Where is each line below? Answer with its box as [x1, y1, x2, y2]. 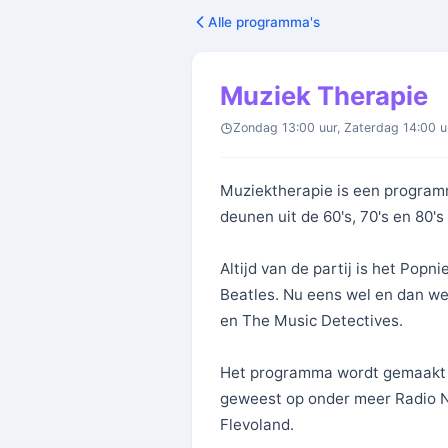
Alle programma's [208, 14, 320, 30]
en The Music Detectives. [220, 311, 403, 330]
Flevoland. [220, 415, 294, 434]
